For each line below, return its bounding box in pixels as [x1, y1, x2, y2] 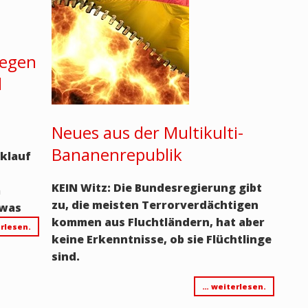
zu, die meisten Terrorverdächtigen [51, 197, 258, 212]
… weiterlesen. [201, 281, 266, 291]
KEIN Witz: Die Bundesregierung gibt [51, 180, 262, 195]
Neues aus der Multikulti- [51, 121, 243, 144]
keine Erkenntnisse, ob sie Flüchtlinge [51, 232, 272, 247]
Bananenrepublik [51, 143, 182, 166]
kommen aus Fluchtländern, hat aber [51, 214, 265, 230]
